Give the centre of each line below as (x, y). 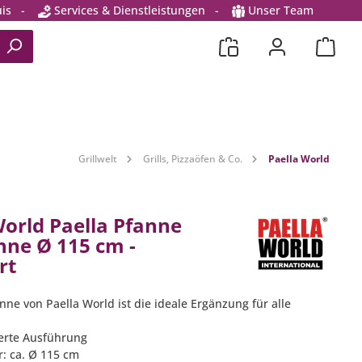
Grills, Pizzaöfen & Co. (193, 159)
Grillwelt (98, 159)
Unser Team (281, 10)
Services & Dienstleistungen (128, 10)
